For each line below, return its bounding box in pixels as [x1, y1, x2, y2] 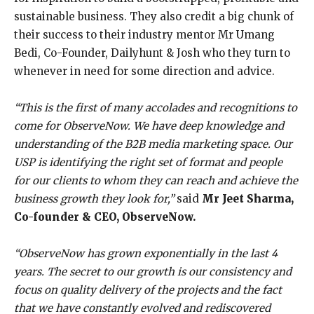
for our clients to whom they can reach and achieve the [14, 174, 298, 188]
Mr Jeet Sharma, [202, 192, 294, 206]
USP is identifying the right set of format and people [14, 156, 282, 170]
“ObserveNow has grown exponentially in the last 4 [14, 247, 278, 261]
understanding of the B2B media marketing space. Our [14, 137, 292, 151]
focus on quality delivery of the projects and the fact [14, 283, 282, 297]
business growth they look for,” [14, 192, 177, 206]
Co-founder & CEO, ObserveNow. [14, 210, 196, 224]
